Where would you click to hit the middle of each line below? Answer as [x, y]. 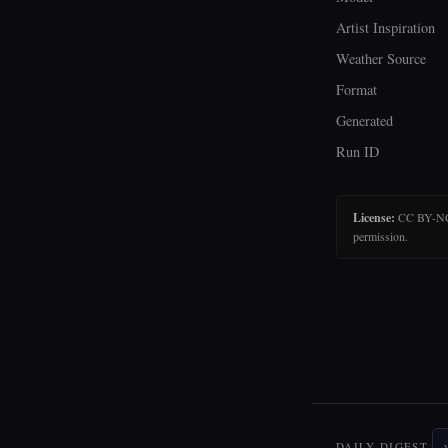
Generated [364, 120]
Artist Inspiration [385, 27]
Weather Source [381, 58]
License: [374, 217]
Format [356, 89]
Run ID [357, 151]
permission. [380, 236]
